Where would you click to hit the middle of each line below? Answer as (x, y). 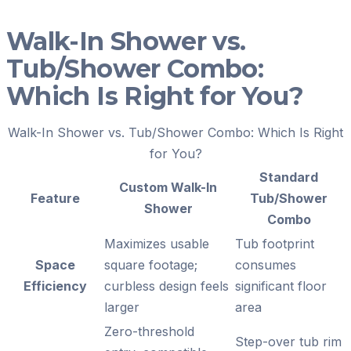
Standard (289, 177)
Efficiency (55, 286)
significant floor (281, 286)
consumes (266, 264)
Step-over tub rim (288, 341)
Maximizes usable (157, 243)
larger (122, 307)
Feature (55, 198)
